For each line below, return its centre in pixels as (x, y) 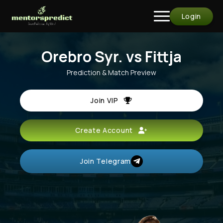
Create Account (107, 130)
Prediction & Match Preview (111, 72)
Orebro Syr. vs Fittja (111, 56)
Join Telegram (106, 161)
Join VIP (107, 100)
